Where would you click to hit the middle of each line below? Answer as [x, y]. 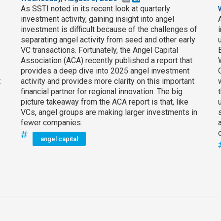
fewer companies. [53, 123]
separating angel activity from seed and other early [108, 40]
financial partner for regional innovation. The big [102, 92]
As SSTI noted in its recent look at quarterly [95, 9]
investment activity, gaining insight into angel [97, 19]
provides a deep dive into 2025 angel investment [105, 71]
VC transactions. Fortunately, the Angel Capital [99, 50]
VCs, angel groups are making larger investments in [109, 112]
